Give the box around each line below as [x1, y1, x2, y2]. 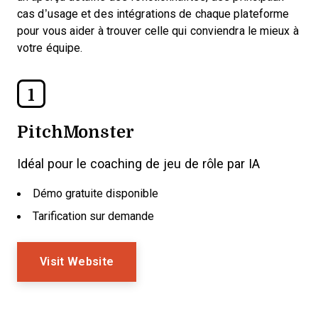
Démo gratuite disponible [33, 187, 158, 199]
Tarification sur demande [33, 210, 154, 222]
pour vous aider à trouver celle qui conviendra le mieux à [17, 25, 299, 37]
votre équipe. [17, 42, 83, 54]
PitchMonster [17, 119, 134, 143]
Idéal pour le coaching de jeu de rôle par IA [17, 157, 260, 171]
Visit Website [40, 256, 114, 268]
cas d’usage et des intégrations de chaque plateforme [17, 8, 290, 20]
